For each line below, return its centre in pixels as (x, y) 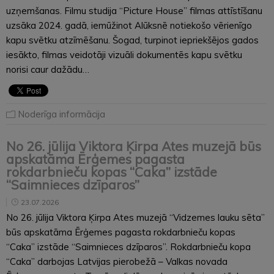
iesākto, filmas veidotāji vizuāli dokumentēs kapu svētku (124, 54)
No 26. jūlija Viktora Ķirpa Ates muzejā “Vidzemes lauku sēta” (135, 217)
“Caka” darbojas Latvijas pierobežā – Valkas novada (117, 261)
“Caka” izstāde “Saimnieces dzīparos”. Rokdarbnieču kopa (128, 246)
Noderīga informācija (61, 114)
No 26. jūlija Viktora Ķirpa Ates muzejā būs (134, 146)
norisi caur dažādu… (48, 69)
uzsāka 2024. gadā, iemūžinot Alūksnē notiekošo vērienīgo (129, 25)
